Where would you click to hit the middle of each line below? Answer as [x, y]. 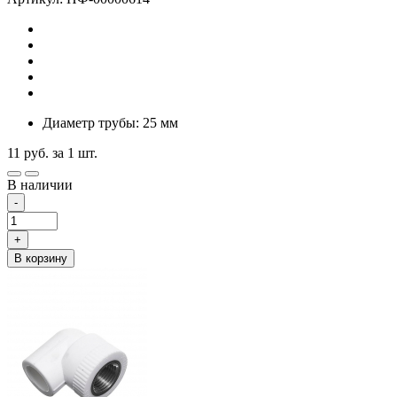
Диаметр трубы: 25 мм [110, 122]
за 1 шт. [75, 152]
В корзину [41, 258]
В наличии [40, 184]
